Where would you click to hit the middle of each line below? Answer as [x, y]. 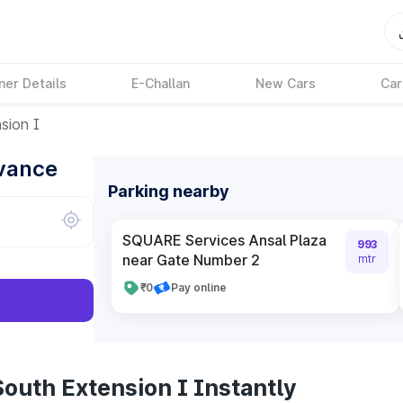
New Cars [285, 83]
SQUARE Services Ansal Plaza [224, 240]
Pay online [199, 287]
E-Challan [161, 83]
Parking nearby [169, 191]
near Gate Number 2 [191, 260]
